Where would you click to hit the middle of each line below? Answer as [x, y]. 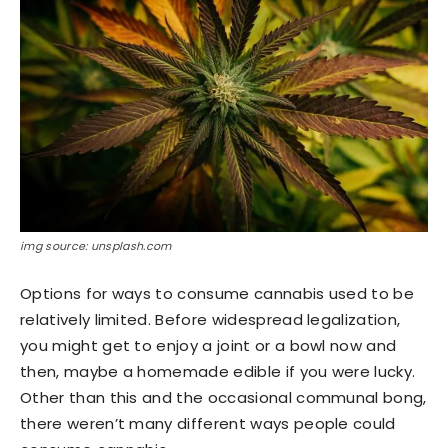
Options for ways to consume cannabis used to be [217, 293]
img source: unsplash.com [96, 245]
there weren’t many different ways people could [208, 423]
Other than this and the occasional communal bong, [223, 397]
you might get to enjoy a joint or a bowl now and [208, 345]
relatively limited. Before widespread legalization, [210, 319]
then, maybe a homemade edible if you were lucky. [218, 371]
